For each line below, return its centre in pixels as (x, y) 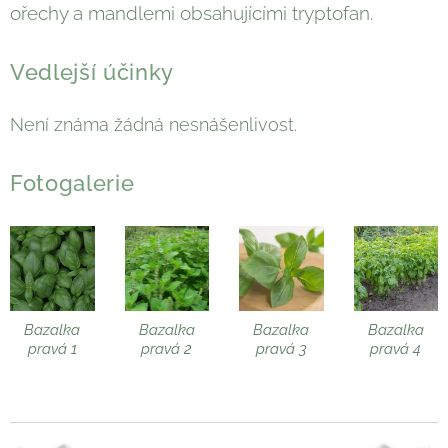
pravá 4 (396, 348)
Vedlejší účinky (99, 72)
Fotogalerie (72, 183)
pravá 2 (167, 348)
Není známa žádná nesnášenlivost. (156, 125)
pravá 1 (52, 348)
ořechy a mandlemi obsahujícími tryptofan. (199, 13)
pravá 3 (281, 348)
